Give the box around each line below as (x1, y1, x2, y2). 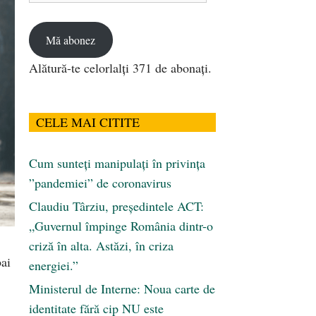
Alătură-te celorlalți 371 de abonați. (29, 59, 212, 77)
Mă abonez (46, 32, 96, 47)
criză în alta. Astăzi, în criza (29, 237, 174, 255)
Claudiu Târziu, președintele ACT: (29, 197, 204, 215)
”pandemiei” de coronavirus (29, 174, 171, 192)
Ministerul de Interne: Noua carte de (29, 280, 215, 298)
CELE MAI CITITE (36, 114, 140, 131)
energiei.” (29, 257, 78, 274)
